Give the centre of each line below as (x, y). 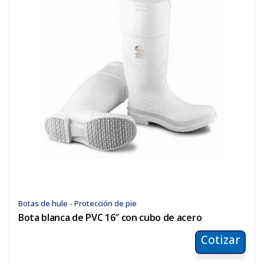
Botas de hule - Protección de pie (77, 204)
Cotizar (220, 240)
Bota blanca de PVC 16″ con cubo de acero (110, 218)
